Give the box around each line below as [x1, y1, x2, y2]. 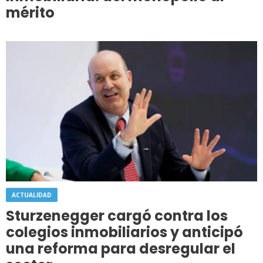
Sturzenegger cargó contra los [6, 205, 228, 225]
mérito [6, 2, 55, 22]
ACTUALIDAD [12, 190, 52, 199]
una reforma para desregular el [6, 238, 235, 258]
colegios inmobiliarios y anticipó [6, 222, 243, 242]
